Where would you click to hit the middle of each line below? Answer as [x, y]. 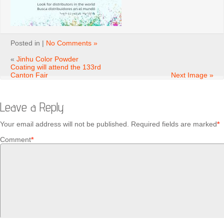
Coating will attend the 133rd [56, 67]
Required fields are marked [174, 124]
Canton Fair [29, 75]
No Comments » [72, 43]
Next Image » [192, 75]
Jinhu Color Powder [47, 59]
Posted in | [28, 43]
